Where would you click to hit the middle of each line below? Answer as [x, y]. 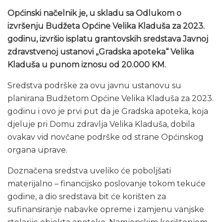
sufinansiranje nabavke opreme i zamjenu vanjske [106, 209]
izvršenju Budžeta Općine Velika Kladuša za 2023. [106, 26]
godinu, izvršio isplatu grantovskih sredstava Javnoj [108, 39]
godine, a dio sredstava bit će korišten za [87, 196]
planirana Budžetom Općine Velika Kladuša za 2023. [111, 98]
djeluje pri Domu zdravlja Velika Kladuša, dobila [101, 124]
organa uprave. [37, 150]
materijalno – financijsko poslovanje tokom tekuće [107, 183]
